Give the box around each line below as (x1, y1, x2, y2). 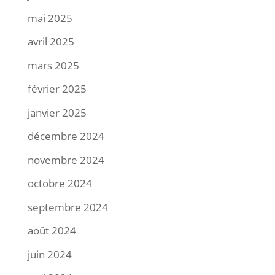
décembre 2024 (27, 129, 104, 144)
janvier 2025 (27, 105, 87, 120)
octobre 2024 (27, 176, 92, 191)
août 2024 (27, 223, 76, 238)
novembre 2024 (27, 152, 104, 167)
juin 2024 (27, 247, 72, 261)
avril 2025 (27, 34, 74, 49)
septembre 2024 (27, 199, 108, 214)
